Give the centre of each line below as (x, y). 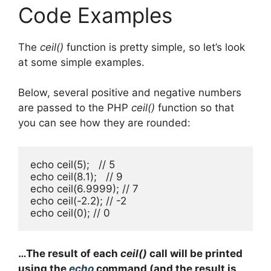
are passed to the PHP (75, 108)
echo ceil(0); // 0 (70, 213)
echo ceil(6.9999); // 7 (84, 188)
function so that (194, 108)
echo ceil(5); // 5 (73, 164)
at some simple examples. (81, 62)
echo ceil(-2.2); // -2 (78, 201)
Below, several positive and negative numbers (130, 93)
